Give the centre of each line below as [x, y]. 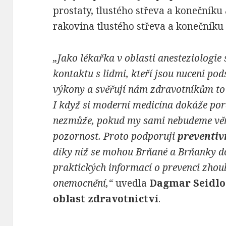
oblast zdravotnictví [106, 199]
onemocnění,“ [84, 183]
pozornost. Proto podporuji [116, 136]
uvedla [131, 183]
